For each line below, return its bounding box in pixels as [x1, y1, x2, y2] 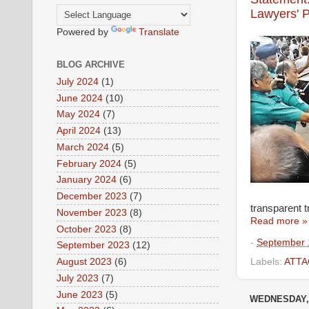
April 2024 [57, 126, 101, 137]
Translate [139, 26, 179, 37]
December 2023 [57, 191, 127, 202]
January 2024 [57, 175, 117, 186]
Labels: [250, 257, 284, 268]
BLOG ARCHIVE [57, 59, 125, 70]
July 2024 [57, 76, 99, 87]
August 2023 [57, 257, 112, 268]
